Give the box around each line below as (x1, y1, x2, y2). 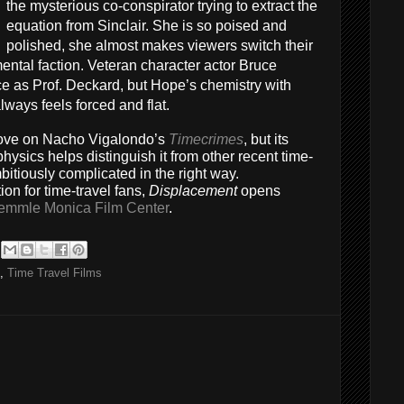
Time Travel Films (7, 266, 102, 280)
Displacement (149, 183, 241, 198)
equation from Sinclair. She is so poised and (6, 18, 287, 33)
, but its (243, 132, 289, 147)
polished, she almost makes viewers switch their (6, 38, 313, 53)
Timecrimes (169, 132, 243, 147)
